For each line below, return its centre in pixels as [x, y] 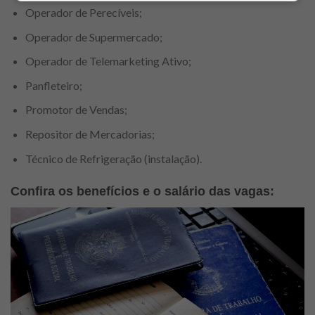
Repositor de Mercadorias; [90, 134]
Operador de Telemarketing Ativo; [108, 61]
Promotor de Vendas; [76, 110]
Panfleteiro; [53, 85]
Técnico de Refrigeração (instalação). [113, 158]
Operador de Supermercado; [94, 37]
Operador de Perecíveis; [83, 13]
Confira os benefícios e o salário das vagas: [142, 192]
